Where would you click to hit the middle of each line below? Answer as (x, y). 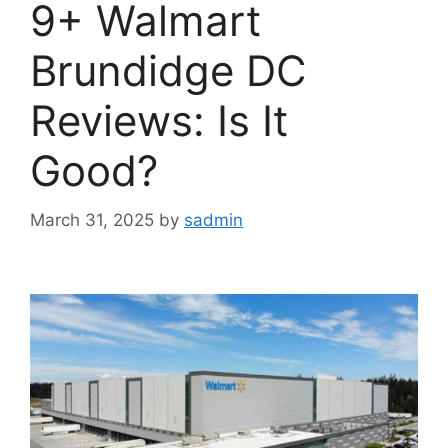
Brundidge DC (168, 71)
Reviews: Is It (159, 121)
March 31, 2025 (92, 219)
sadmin (213, 219)
